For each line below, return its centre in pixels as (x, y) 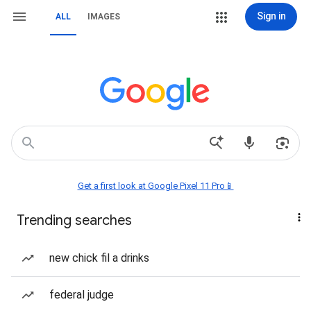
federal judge (82, 295)
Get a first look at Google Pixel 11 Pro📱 (155, 186)
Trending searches (74, 220)
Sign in (271, 16)
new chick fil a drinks (99, 258)
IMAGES (104, 17)
